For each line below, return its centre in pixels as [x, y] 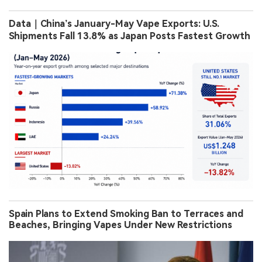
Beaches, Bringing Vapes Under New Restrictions [120, 225]
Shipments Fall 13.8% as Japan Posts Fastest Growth [130, 36]
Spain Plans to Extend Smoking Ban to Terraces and [126, 214]
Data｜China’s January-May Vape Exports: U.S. [114, 23]
